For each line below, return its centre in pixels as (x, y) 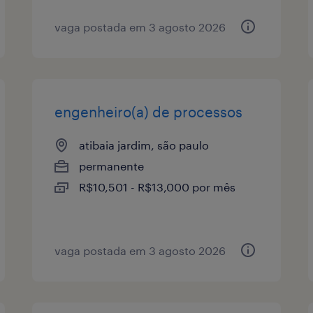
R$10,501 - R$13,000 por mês (158, 187)
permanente (112, 166)
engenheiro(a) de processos (149, 111)
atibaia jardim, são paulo (144, 145)
